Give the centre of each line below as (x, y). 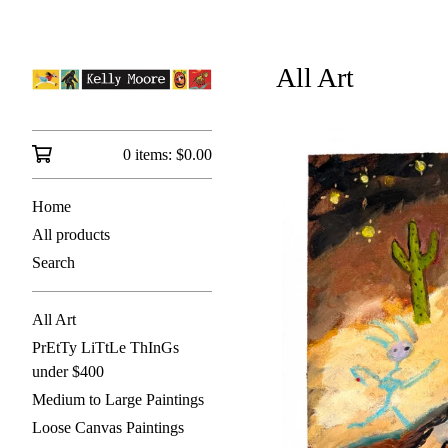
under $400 (68, 371)
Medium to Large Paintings (118, 399)
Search (53, 262)
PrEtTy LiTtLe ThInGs (105, 347)
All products (71, 234)
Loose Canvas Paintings (108, 427)
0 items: (149, 154)
